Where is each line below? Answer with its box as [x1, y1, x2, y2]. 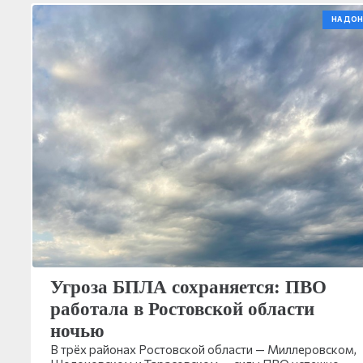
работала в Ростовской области [50, 298, 314, 319]
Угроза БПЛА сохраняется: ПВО [50, 276, 327, 297]
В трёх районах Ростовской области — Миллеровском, [50, 341, 357, 357]
